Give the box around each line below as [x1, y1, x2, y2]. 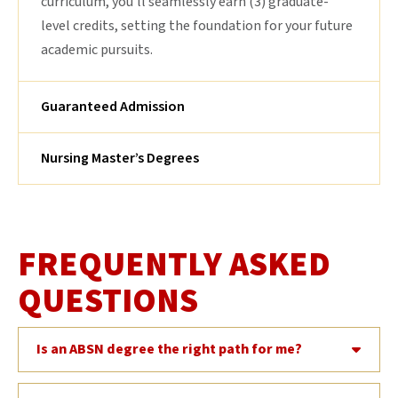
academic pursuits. [41, 40, 153, 60]
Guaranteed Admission [41, 97, 185, 117]
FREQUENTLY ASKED [18, 241, 330, 290]
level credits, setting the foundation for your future [41, 16, 353, 36]
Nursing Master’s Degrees [41, 148, 199, 169]
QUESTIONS [18, 277, 198, 326]
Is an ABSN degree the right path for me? [36, 339, 302, 360]
